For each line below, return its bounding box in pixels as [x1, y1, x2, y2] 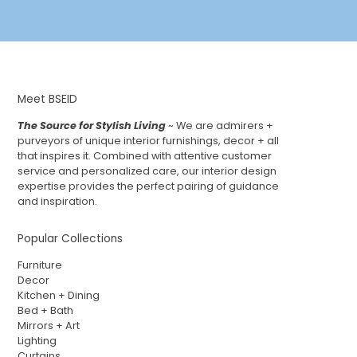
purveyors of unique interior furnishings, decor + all [18, 133, 280, 147]
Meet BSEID [18, 91, 78, 107]
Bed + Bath [18, 303, 74, 317]
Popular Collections [18, 230, 124, 246]
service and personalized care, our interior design [18, 163, 277, 178]
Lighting [18, 333, 57, 347]
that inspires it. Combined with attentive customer [18, 148, 273, 163]
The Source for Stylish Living [18, 118, 167, 132]
